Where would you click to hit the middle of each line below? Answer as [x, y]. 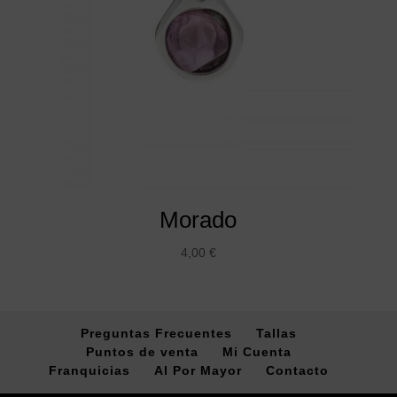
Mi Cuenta [257, 351]
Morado [198, 219]
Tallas [276, 333]
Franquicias [89, 370]
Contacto [297, 370]
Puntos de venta [142, 351]
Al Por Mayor [198, 370]
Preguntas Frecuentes [156, 333]
